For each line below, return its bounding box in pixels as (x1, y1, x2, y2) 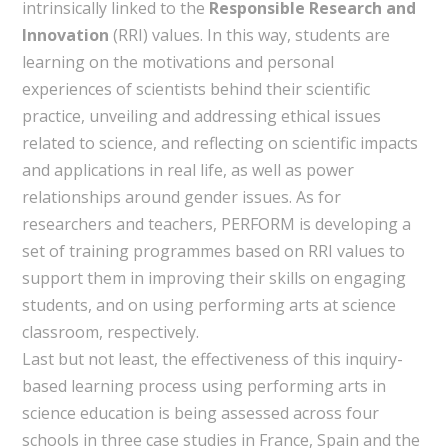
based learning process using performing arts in (21, 374, 386, 397)
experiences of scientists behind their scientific (21, 77, 370, 100)
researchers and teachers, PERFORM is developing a (21, 212, 411, 235)
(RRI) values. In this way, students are (108, 23, 390, 46)
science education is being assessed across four (21, 401, 379, 424)
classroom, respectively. (21, 320, 199, 343)
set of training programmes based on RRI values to (21, 239, 405, 262)
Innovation (21, 23, 109, 46)
